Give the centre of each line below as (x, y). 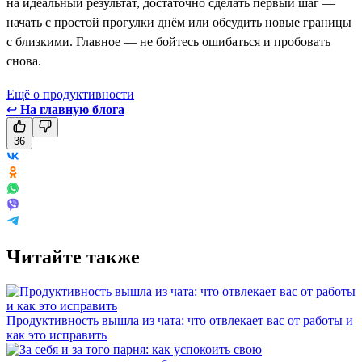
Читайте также (73, 257)
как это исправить (57, 335)
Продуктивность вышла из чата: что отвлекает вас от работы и (180, 320)
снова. (24, 61)
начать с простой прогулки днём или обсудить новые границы (179, 22)
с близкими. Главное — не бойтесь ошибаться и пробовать (168, 41)
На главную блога (72, 109)
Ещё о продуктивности (70, 94)
